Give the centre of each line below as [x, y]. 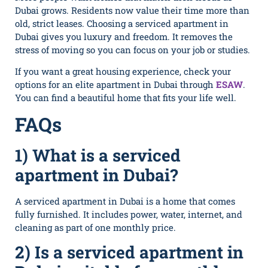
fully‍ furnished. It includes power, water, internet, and [129, 214]
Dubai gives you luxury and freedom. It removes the [124, 36]
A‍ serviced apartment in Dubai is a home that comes [125, 201]
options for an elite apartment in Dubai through [115, 85]
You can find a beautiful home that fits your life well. [126, 98]
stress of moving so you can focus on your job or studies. [133, 49]
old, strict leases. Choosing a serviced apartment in [122, 23]
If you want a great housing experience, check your [123, 71]
